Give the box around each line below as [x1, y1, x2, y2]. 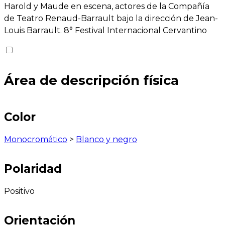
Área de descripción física [4, 72, 179, 88]
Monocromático [4, 134, 67, 144]
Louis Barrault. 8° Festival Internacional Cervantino [4, 26, 207, 36]
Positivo [4, 186, 35, 196]
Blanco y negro [76, 134, 137, 144]
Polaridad [4, 162, 62, 176]
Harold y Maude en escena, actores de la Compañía [4, 2, 209, 12]
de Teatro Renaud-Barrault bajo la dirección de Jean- [4, 14, 218, 24]
